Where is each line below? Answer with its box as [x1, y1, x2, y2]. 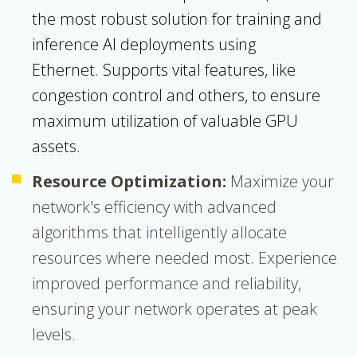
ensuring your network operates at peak [32, 298, 317, 320]
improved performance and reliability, [32, 273, 301, 295]
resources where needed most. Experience [32, 247, 337, 269]
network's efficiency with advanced [32, 196, 277, 218]
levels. [32, 324, 80, 346]
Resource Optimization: [32, 171, 230, 193]
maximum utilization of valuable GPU [32, 110, 298, 132]
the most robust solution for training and [32, 8, 322, 30]
